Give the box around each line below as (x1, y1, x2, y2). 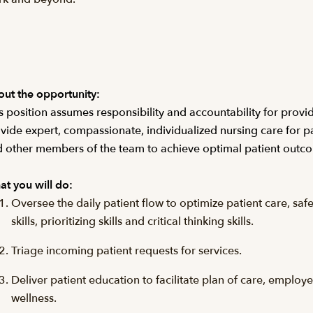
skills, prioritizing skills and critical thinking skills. (11, 214, 254, 229)
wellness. (11, 291, 57, 306)
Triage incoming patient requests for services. (11, 243, 242, 259)
